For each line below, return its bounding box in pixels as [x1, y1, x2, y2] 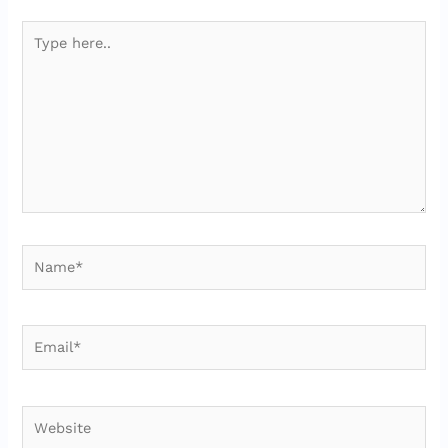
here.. [21, 42, 61, 61]
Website [21, 405, 79, 424]
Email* [21, 325, 69, 344]
